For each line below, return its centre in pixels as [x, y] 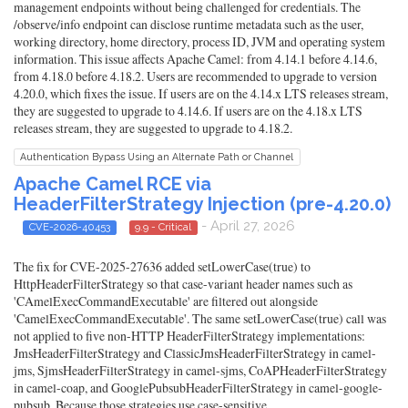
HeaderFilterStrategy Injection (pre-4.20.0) [202, 204]
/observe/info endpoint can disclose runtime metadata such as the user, [189, 24]
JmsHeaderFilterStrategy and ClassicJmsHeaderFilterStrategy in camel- [195, 353]
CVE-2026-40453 [69, 226]
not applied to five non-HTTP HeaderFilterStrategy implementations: [189, 336]
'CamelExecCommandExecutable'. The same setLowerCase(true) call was [200, 319]
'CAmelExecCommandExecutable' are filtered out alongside [166, 301]
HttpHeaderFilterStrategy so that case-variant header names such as [183, 284]
